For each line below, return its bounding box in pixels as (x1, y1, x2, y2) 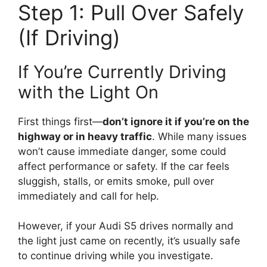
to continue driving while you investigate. (18, 250, 213, 262)
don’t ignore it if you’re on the (103, 115, 249, 128)
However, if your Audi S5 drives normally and (18, 220, 234, 232)
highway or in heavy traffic (18, 130, 152, 142)
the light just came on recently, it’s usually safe (18, 235, 240, 247)
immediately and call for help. (18, 190, 159, 202)
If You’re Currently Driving (18, 61, 226, 82)
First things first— (18, 115, 103, 128)
